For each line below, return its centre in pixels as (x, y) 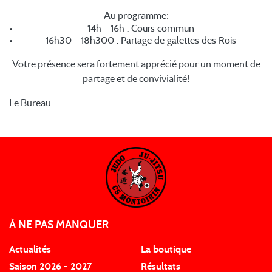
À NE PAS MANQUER (59, 225)
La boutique (166, 249)
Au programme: (136, 15)
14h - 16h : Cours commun (141, 28)
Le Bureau (30, 102)
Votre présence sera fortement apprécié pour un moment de (136, 63)
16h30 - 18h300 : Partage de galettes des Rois (141, 40)
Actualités (30, 249)
